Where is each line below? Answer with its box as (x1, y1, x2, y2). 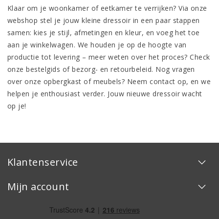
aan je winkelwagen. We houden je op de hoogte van (7, 40, 187, 50)
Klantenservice (7, 155, 78, 169)
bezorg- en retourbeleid (72, 65, 152, 74)
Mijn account (7, 180, 69, 194)
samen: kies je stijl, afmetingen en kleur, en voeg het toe (7, 28, 200, 38)
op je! (7, 101, 26, 111)
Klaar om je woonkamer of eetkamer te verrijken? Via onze (7, 3, 207, 13)
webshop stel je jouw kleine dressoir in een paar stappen (7, 16, 200, 25)
